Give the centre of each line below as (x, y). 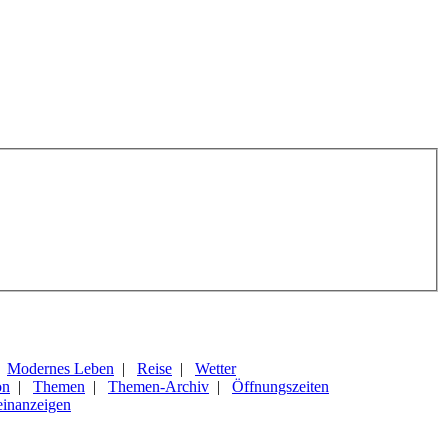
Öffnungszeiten (280, 386)
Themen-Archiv (158, 386)
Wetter (215, 368)
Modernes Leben (60, 368)
